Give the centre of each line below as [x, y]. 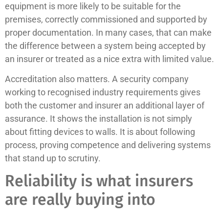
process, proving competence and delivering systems [108, 145]
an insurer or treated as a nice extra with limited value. [109, 59]
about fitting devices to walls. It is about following [100, 132]
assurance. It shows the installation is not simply [99, 119]
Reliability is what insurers [99, 181]
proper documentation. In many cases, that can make [108, 32]
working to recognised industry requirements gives [103, 92]
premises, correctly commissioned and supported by [106, 19]
